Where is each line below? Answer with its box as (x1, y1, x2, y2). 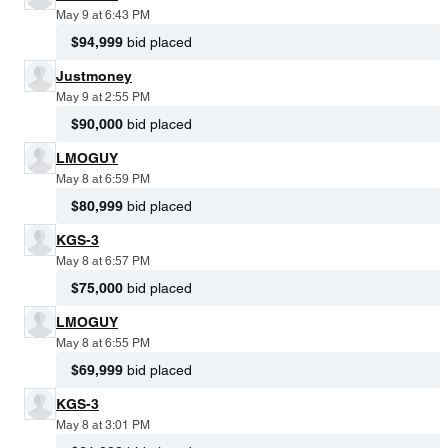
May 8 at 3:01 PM (56, 417, 150, 432)
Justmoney (56, 67, 132, 84)
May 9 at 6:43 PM (56, 7, 150, 22)
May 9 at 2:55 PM (56, 89, 150, 104)
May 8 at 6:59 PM (56, 171, 150, 186)
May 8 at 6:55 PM (56, 335, 150, 350)
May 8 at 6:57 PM (56, 253, 150, 268)
